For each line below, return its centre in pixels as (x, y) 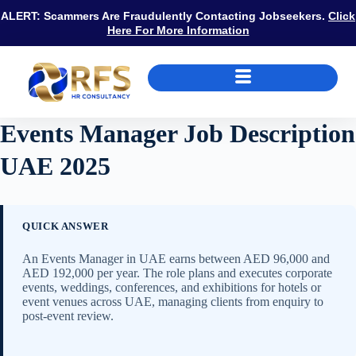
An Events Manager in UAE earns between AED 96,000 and (176, 259)
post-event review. (68, 316)
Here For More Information (178, 30)
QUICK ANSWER (66, 227)
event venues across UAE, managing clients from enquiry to (173, 302)
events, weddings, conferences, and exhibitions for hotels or (172, 288)
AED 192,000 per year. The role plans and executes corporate (177, 273)
